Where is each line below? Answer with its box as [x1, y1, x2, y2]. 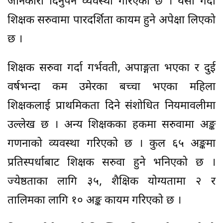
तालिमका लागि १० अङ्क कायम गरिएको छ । [7, 194, 181, 209]
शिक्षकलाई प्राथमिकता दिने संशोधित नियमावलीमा [7, 99, 216, 114]
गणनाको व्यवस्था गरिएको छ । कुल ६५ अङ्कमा [7, 137, 216, 152]
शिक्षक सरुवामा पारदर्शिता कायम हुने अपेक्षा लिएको [7, 13, 216, 28]
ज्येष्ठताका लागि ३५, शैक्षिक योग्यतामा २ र [7, 175, 216, 190]
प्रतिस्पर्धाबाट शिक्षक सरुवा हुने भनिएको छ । [7, 156, 216, 171]
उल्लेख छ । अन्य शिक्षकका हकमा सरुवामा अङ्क [7, 118, 216, 133]
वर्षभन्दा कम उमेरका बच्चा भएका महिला [7, 80, 216, 95]
